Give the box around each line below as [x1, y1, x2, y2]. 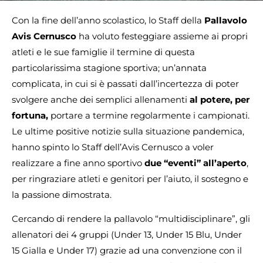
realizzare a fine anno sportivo [12, 157, 144, 168]
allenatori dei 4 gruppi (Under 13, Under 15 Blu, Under [12, 229, 242, 241]
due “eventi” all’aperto [144, 157, 247, 168]
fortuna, [12, 110, 48, 121]
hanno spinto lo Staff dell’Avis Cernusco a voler [12, 141, 214, 153]
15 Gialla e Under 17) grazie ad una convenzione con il [12, 245, 242, 257]
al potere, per [190, 94, 249, 105]
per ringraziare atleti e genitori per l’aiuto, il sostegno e [12, 173, 248, 184]
